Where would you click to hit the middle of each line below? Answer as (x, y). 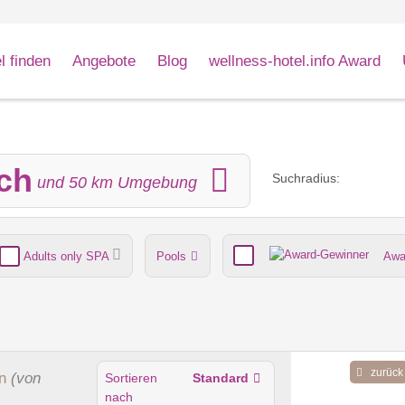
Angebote (104, 61)
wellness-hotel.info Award (294, 61)
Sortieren (131, 379)
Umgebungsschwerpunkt (131, 311)
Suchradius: (306, 179)
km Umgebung (142, 182)
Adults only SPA (66, 257)
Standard (220, 379)
